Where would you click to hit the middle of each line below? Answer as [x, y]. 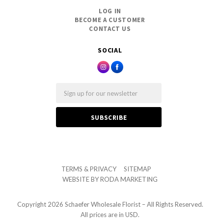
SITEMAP [137, 169]
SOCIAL [110, 50]
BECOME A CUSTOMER [110, 20]
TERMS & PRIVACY [89, 169]
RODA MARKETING [129, 179]
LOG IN [110, 11]
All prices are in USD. [110, 214]
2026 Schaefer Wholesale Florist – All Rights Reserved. [125, 204]
